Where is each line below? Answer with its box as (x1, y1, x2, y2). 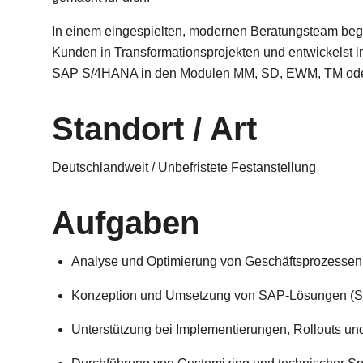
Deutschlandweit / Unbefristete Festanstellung (52, 160, 316, 174)
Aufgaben (52, 205, 199, 241)
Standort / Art (52, 111, 257, 147)
